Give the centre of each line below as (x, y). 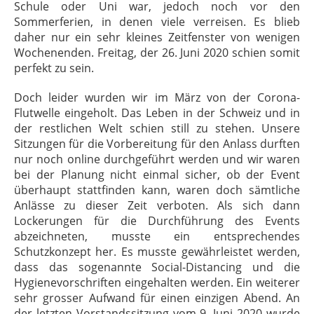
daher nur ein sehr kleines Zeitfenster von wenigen (157, 37)
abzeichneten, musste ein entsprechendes (157, 236)
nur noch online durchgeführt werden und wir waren (157, 159)
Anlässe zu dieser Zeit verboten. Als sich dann (157, 205)
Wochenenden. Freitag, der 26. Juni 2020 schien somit (157, 53)
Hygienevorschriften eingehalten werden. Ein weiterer (157, 282)
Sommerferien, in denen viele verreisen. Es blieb (157, 22)
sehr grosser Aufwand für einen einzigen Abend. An (157, 298)
